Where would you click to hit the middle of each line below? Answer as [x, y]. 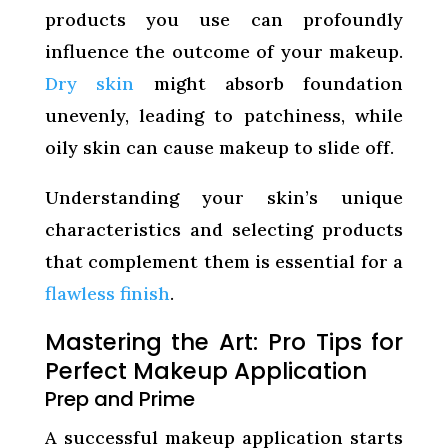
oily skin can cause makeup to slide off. [219, 147]
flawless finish [107, 293]
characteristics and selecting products [224, 229]
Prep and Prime [119, 398]
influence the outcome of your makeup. [224, 51]
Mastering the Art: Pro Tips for [224, 341]
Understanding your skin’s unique [224, 197]
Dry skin [89, 83]
